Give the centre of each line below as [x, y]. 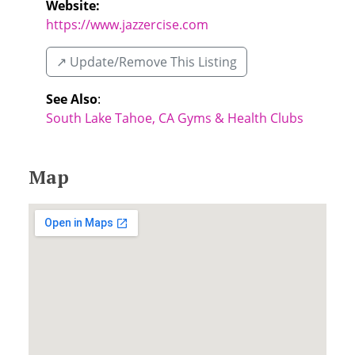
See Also [72, 99]
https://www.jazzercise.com [127, 25]
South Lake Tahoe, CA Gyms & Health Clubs [175, 118]
